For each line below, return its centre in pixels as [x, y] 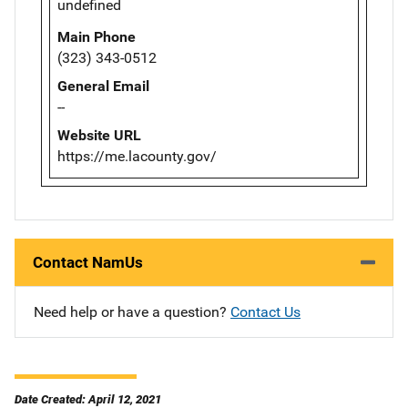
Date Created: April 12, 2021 [88, 399]
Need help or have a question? [132, 311]
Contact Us [265, 311]
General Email [103, 86]
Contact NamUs [88, 262]
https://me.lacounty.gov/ [137, 156]
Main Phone [97, 36]
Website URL [99, 135]
